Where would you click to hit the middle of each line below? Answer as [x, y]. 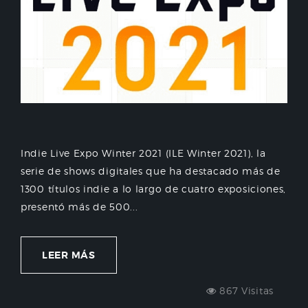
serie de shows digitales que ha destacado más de [151, 171]
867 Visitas [245, 291]
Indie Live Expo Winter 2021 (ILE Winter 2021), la [143, 153]
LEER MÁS [69, 255]
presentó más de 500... [79, 207]
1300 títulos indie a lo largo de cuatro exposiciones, [154, 189]
